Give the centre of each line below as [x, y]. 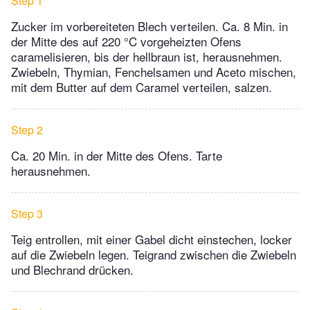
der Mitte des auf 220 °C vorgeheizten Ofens [126, 41]
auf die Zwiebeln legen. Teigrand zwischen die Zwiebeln [154, 254]
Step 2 [27, 129]
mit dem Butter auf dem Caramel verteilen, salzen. [142, 86]
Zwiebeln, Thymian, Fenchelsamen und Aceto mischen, [154, 71]
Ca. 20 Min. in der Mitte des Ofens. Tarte [117, 155]
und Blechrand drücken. [72, 269]
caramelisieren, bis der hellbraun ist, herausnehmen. [147, 56]
